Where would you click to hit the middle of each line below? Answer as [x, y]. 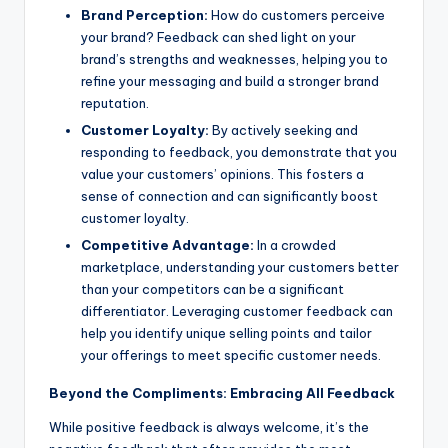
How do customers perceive [296, 15]
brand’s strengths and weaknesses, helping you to [234, 59]
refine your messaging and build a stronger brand [230, 81]
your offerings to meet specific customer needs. [231, 355]
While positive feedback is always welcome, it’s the [209, 427]
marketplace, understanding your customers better [240, 267]
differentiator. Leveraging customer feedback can [237, 311]
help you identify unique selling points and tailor [226, 333]
